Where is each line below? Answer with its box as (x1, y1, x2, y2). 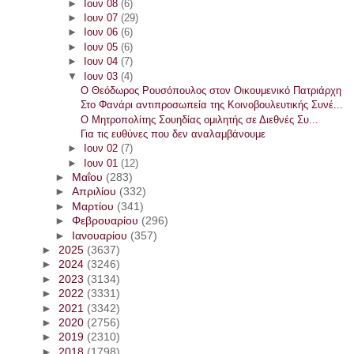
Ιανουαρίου (71, 229, 130, 242)
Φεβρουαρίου (71, 215, 141, 228)
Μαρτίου (71, 200, 117, 213)
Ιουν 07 (83, 12, 121, 24)
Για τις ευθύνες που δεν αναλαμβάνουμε (81, 128, 266, 140)
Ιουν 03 (83, 70, 121, 82)
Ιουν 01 (83, 156, 121, 169)
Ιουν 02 (83, 142, 121, 155)
